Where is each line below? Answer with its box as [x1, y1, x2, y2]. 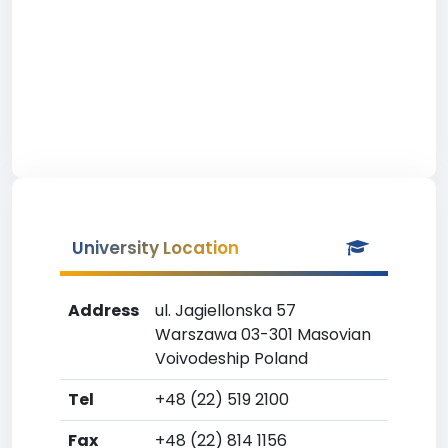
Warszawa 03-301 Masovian [155, 323, 371, 346]
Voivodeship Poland [155, 347, 308, 370]
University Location [72, 236, 239, 260]
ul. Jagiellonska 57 [155, 299, 296, 322]
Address [68, 299, 139, 322]
